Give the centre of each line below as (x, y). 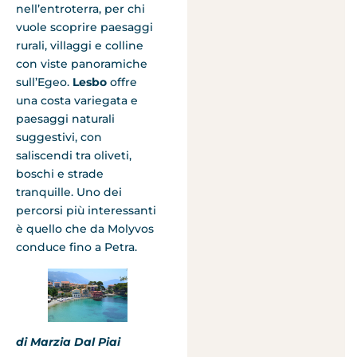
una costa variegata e (77, 101)
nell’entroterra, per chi (80, 9)
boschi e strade (60, 174)
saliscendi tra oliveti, (74, 156)
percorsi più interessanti (86, 211)
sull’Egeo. (44, 82)
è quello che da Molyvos (85, 229)
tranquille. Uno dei (69, 192)
